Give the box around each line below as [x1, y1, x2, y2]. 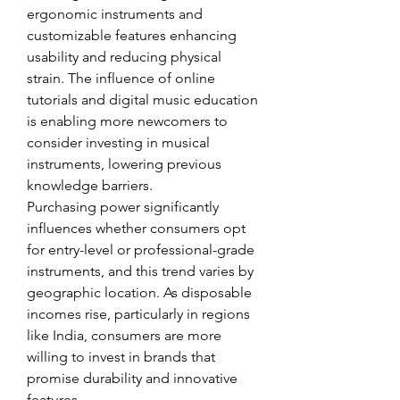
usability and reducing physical [27, 48, 221, 65]
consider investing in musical [27, 134, 210, 151]
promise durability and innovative [27, 370, 237, 387]
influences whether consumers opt [27, 220, 246, 237]
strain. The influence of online [27, 70, 215, 87]
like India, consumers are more [27, 327, 221, 344]
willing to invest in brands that [27, 348, 215, 365]
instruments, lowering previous [27, 155, 221, 172]
